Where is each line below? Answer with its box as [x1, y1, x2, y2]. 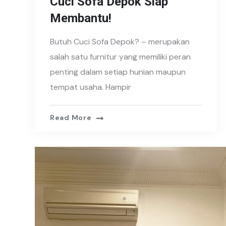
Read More [50, 113, 92, 123]
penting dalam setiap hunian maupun [50, 67, 186, 78]
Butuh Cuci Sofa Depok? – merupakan [50, 36, 190, 47]
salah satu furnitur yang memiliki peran [50, 51, 191, 63]
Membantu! [50, 11, 111, 26]
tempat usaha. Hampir [50, 82, 131, 93]
